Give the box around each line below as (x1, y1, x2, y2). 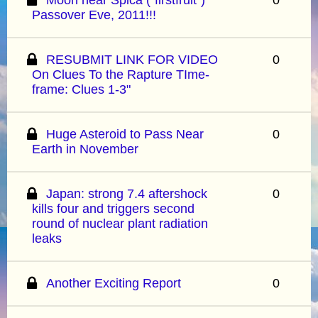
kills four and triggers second (32, 201, 194, 216)
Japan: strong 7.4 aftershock (46, 186, 208, 201)
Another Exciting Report (46, 275, 182, 290)
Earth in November (32, 141, 138, 156)
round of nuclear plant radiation (32, 216, 208, 231)
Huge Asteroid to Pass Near (46, 126, 204, 141)
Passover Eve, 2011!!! (32, 7, 156, 22)
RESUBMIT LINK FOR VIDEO (46, 52, 219, 67)
